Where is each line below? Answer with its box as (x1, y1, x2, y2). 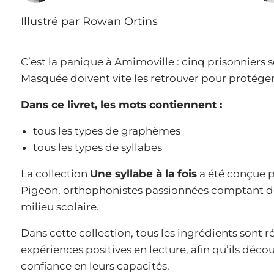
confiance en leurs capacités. (21, 259, 169, 272)
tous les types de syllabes (33, 141, 162, 154)
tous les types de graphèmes (33, 124, 180, 137)
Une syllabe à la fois (90, 167, 197, 180)
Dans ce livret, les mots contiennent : (21, 98, 222, 111)
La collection (21, 167, 90, 180)
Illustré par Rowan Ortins (21, 14, 158, 28)
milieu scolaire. (21, 200, 99, 213)
